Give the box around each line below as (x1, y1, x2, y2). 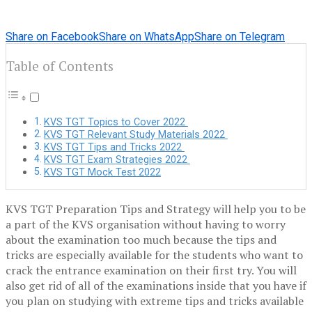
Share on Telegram (194, 29, 285, 43)
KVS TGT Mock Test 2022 (43, 166, 161, 179)
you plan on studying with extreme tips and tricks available (6, 293, 304, 309)
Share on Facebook (6, 29, 99, 43)
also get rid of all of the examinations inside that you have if (6, 278, 306, 294)
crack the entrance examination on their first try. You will (6, 263, 297, 279)
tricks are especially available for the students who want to (6, 247, 303, 263)
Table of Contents (6, 57, 114, 75)
